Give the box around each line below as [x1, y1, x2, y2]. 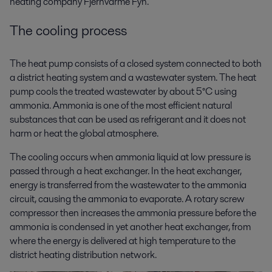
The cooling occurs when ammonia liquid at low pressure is [10, 149, 251, 164]
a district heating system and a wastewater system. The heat [10, 70, 256, 84]
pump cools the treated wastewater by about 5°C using [10, 84, 237, 98]
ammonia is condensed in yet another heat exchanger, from [10, 219, 251, 234]
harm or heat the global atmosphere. [10, 126, 158, 140]
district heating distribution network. [10, 247, 157, 262]
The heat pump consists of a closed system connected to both [10, 56, 262, 70]
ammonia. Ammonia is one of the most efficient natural [10, 98, 232, 112]
